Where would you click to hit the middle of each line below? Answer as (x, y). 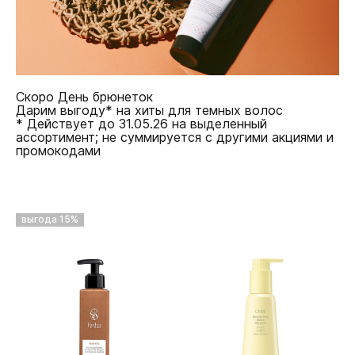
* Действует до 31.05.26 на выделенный (141, 124)
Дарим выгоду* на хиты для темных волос (149, 111)
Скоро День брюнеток (84, 97)
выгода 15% (50, 219)
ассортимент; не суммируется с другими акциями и (175, 137)
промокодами (58, 151)
